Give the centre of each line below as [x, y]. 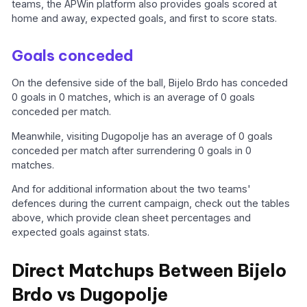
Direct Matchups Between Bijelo [149, 270]
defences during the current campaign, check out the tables [151, 204]
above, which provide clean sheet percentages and [132, 218]
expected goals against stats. [81, 232]
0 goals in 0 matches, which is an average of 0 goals [134, 97]
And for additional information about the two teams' [132, 189]
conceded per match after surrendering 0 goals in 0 [132, 150]
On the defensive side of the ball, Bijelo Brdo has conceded [150, 83]
